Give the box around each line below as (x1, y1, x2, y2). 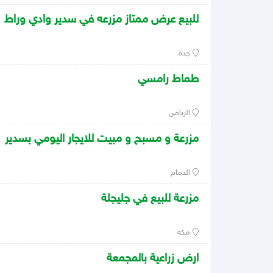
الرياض (169, 108, 193, 119)
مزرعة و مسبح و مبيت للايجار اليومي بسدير (5, 132, 199, 147)
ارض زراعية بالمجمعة (107, 252, 199, 266)
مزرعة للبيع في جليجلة (101, 192, 199, 207)
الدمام (171, 168, 193, 179)
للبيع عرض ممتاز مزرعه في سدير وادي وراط (4, 13, 199, 27)
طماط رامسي (138, 73, 199, 87)
